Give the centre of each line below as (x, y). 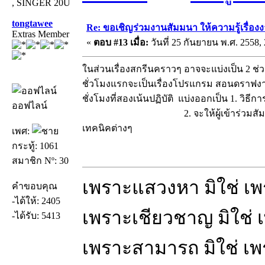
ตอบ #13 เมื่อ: (121, 42)
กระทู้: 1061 (35, 146)
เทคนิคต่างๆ (107, 128)
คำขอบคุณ (35, 186)
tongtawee (32, 23)
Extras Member (41, 34)
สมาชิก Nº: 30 (40, 160)
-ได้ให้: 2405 (36, 201)
